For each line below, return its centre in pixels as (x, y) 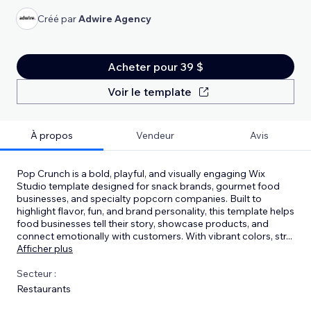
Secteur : (36, 273)
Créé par (58, 18)
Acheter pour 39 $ (155, 66)
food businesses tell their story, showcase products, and (143, 223)
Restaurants (44, 288)
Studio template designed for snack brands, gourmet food (148, 186)
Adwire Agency (115, 18)
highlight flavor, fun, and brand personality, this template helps (155, 211)
